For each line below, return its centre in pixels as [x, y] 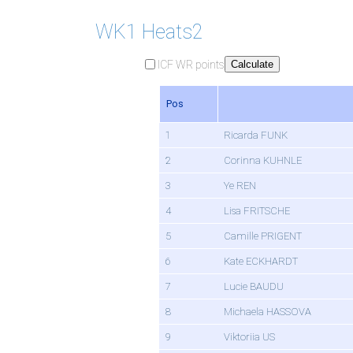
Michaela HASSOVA [268, 312]
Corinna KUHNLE [263, 161]
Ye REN [240, 186]
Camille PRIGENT [263, 236]
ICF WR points [191, 64]
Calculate [252, 65]
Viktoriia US [249, 337]
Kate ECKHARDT [261, 262]
